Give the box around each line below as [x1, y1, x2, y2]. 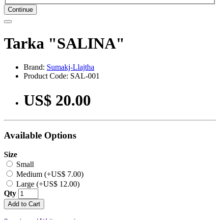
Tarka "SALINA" [4, 34, 125, 52]
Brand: [24, 63, 47, 72]
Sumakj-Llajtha [47, 63, 94, 72]
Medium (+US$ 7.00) [14, 169, 83, 178]
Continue [8, 6, 33, 14]
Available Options [4, 130, 76, 140]
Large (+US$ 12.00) [14, 179, 80, 188]
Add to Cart [8, 200, 40, 208]
